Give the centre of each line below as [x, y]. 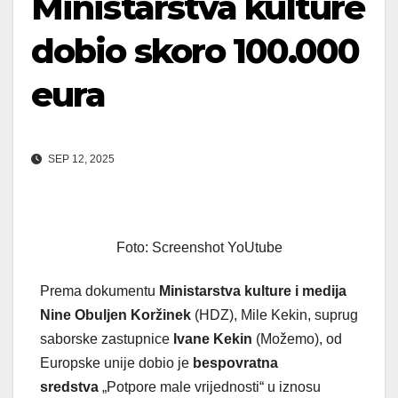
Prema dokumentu [99, 291]
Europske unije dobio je [116, 363]
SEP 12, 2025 [80, 159]
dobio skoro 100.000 [195, 51]
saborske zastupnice [107, 339]
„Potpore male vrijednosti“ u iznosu [210, 387]
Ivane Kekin [213, 339]
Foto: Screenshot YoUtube [199, 248]
